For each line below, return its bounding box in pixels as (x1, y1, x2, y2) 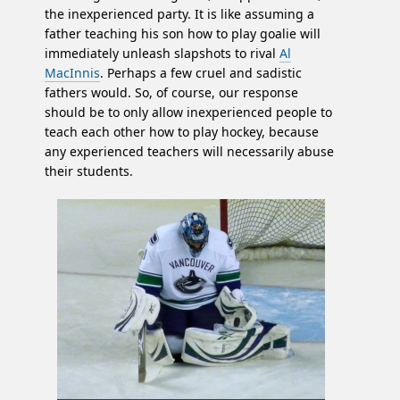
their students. (45, 162, 133, 180)
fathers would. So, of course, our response (45, 84, 298, 102)
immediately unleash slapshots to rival (45, 45, 279, 62)
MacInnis (45, 64, 100, 82)
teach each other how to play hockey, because (45, 123, 319, 141)
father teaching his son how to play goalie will (45, 25, 321, 43)
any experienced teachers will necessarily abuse (45, 143, 334, 161)
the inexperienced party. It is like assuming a (45, 5, 314, 23)
